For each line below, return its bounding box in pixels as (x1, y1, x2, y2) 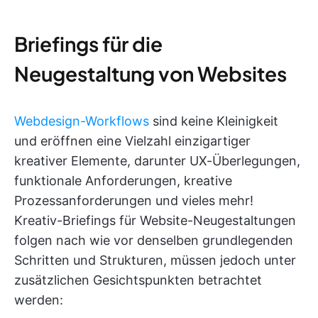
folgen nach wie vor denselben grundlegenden (14, 232, 293, 248)
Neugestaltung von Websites (14, 60, 287, 86)
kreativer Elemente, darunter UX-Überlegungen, (14, 153, 300, 168)
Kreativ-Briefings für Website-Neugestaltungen (14, 212, 296, 228)
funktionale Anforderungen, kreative (14, 172, 232, 188)
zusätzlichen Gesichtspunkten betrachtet (14, 272, 262, 287)
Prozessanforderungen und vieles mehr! (14, 192, 253, 208)
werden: (14, 292, 63, 307)
